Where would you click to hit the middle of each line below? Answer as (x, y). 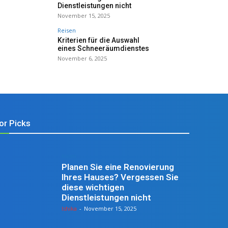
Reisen (67, 30)
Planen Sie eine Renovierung (118, 167)
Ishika (69, 208)
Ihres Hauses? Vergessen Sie (120, 177)
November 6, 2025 (82, 58)
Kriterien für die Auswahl (98, 40)
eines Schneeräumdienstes (103, 48)
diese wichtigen (93, 187)
